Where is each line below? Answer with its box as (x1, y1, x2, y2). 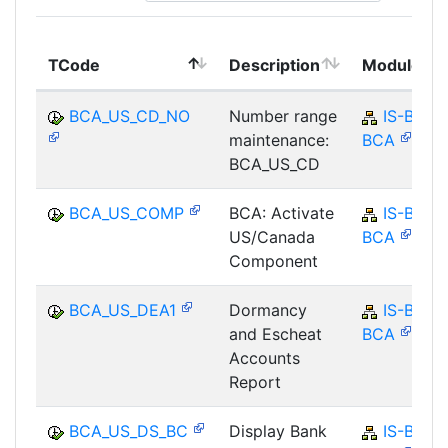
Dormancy (229, 300, 307, 321)
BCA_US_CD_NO (69, 106, 190, 127)
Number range (229, 106, 337, 127)
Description (229, 55, 320, 76)
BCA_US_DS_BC (69, 421, 188, 442)
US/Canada (229, 227, 315, 248)
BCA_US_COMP (69, 203, 184, 224)
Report (229, 372, 281, 393)
